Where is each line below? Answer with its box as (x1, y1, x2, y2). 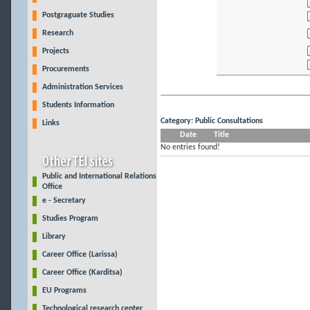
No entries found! (161, 143, 220, 152)
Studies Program (42, 215, 98, 223)
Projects (42, 47, 69, 55)
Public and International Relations (42, 172, 156, 181)
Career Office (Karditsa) (42, 268, 122, 277)
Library (42, 232, 66, 241)
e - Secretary (42, 197, 86, 205)
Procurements (42, 65, 89, 73)
